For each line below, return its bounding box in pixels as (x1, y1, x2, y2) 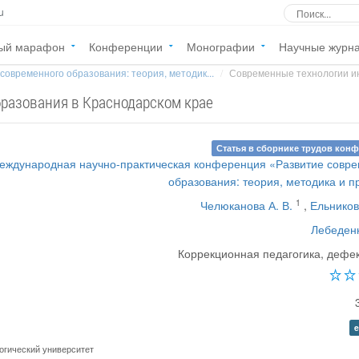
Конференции (89, 38, 163, 54)
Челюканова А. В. (200, 197, 293, 213)
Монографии (187, 38, 255, 54)
